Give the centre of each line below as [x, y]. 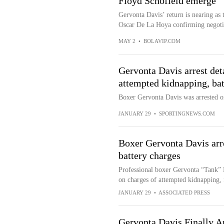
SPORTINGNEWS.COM [187, 113]
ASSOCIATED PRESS [184, 192]
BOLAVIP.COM [162, 41]
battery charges [149, 155]
